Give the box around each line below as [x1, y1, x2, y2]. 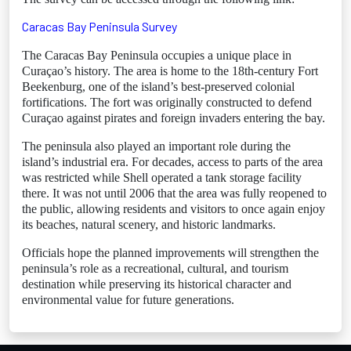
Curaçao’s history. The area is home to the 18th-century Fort [22, 64, 318, 78]
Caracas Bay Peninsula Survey [22, 19, 177, 34]
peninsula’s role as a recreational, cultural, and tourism [22, 262, 288, 275]
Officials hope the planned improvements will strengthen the [22, 246, 319, 259]
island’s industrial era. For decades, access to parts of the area [22, 155, 323, 168]
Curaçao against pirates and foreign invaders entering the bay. [22, 111, 325, 125]
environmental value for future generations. [22, 293, 234, 306]
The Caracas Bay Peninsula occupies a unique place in [22, 49, 291, 62]
